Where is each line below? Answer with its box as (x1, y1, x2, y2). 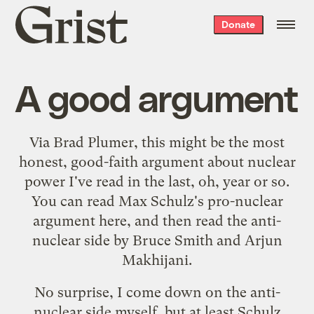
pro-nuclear (207, 192, 283, 210)
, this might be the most (134, 133, 285, 151)
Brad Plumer (53, 133, 134, 151)
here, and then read (95, 212, 227, 229)
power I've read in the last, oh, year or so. (25, 172, 289, 190)
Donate (221, 18, 255, 30)
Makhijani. (122, 251, 192, 268)
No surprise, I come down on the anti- (34, 283, 280, 301)
